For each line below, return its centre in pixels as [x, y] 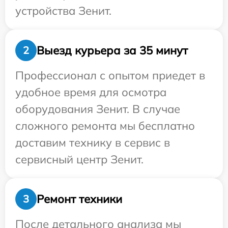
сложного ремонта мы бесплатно [105, 126]
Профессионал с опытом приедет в [110, 75]
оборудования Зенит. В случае [98, 109]
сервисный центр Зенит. [79, 159]
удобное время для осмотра [91, 92]
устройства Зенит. [63, 11]
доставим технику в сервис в [93, 142]
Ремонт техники [79, 199]
